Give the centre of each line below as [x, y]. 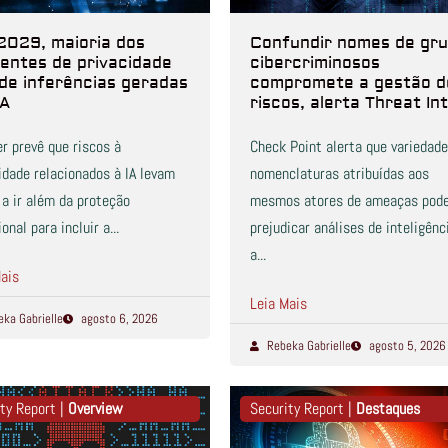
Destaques [387, 409]
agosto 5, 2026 [407, 346]
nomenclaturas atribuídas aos [339, 174]
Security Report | [302, 409]
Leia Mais [278, 304]
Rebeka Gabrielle [309, 346]
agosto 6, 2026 [119, 319]
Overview [95, 409]
